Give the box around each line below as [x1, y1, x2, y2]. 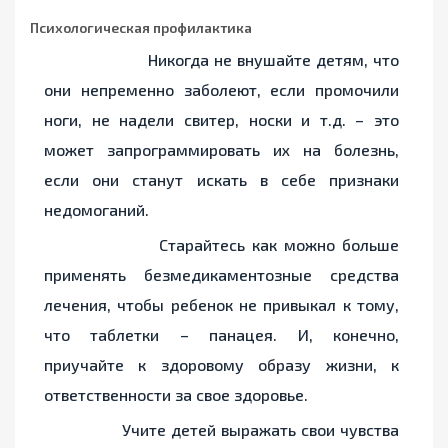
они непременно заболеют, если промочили [44, 80, 399, 100]
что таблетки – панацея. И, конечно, [44, 325, 399, 345]
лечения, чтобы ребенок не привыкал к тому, [44, 295, 399, 315]
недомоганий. [44, 200, 149, 220]
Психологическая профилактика [30, 19, 252, 37]
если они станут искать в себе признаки [44, 170, 399, 190]
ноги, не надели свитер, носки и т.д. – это [44, 110, 399, 130]
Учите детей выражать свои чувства [44, 420, 399, 440]
